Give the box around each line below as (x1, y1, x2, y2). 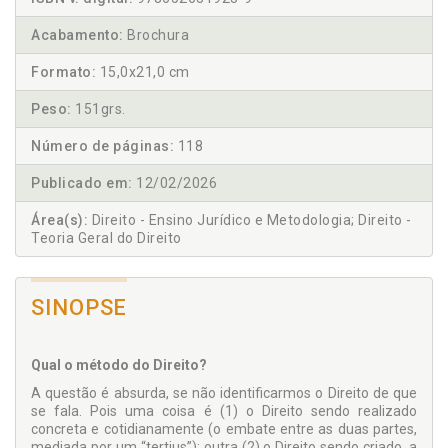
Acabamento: (31, 27, 124, 44)
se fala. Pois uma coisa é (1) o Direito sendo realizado (31, 403, 417, 420)
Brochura (123, 27, 189, 44)
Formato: (31, 64, 96, 81)
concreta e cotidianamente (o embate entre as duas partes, (31, 421, 417, 438)
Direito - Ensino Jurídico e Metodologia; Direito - (88, 212, 412, 229)
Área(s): (31, 212, 88, 229)
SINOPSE (31, 295, 128, 321)
